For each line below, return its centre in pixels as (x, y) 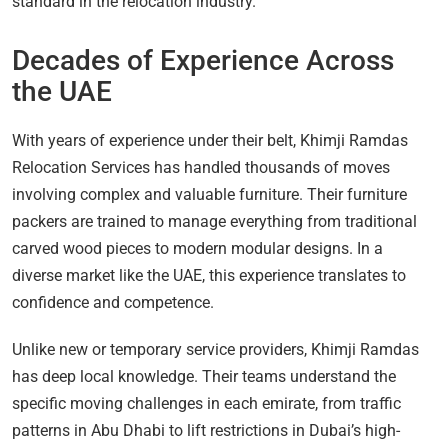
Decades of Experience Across (203, 60)
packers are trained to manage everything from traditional (214, 221)
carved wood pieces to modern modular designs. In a (197, 248)
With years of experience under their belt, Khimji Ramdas (210, 140)
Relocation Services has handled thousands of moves (201, 167)
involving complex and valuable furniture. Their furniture (209, 194)
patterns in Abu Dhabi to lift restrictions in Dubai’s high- (206, 430)
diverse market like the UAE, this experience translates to (209, 275)
